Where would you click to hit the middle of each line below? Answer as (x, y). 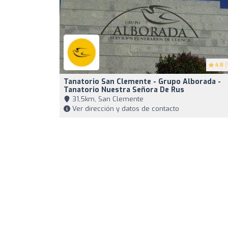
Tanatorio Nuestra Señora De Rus (124, 90)
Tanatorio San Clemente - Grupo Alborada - (142, 82)
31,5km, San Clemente (107, 99)
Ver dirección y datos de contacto (125, 109)
